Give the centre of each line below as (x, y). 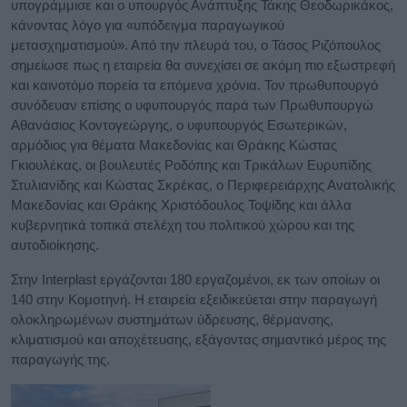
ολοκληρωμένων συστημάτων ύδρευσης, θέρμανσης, (172, 319)
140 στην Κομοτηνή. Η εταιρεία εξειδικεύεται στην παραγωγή (194, 299)
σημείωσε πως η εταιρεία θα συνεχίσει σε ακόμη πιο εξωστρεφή (203, 65)
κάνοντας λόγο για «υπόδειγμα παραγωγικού (148, 25)
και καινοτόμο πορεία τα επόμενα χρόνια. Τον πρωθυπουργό (194, 84)
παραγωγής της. (60, 359)
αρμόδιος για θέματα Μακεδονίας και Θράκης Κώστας (174, 144)
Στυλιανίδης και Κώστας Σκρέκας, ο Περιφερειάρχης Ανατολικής (203, 184)
